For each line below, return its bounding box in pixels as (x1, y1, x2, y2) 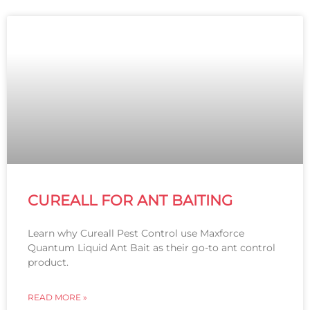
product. (28, 256, 69, 269)
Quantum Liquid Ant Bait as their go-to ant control (28, 241, 275, 255)
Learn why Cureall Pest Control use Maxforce (28, 227, 244, 240)
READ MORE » (28, 292, 87, 303)
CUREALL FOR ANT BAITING (28, 192, 232, 210)
